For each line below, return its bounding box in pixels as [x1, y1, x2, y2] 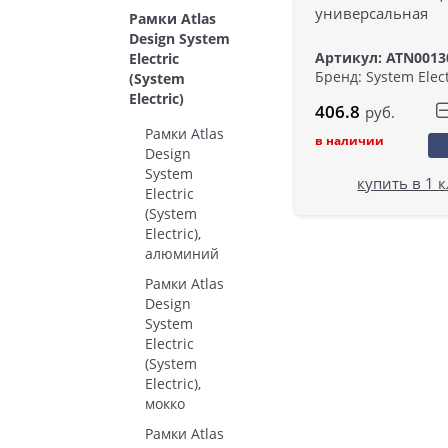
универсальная [315, 3, 429, 24]
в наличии [315, 132, 385, 150]
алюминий [145, 244, 219, 263]
